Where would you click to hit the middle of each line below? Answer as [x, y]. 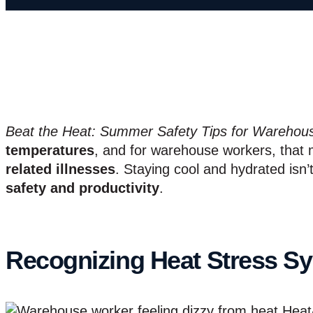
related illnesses [60, 169]
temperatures [50, 150]
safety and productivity [82, 188]
